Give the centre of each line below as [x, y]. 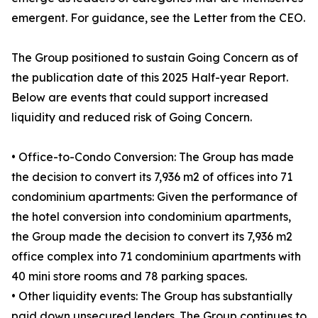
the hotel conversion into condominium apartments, [151, 216]
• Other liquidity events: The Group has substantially [152, 296]
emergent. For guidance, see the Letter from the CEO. [158, 18]
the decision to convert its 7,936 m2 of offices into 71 [152, 177]
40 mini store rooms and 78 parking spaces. [129, 276]
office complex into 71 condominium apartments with [156, 256]
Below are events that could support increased [140, 97]
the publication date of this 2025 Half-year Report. [150, 77]
